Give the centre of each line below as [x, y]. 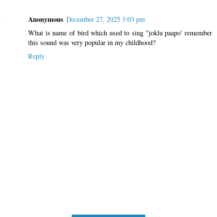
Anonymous [46, 19]
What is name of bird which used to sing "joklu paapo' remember [120, 32]
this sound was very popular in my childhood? [92, 42]
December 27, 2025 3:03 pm [106, 19]
